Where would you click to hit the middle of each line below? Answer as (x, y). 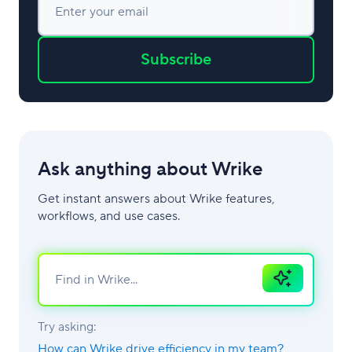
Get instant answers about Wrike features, (156, 198)
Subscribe (176, 59)
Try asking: (67, 326)
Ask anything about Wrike (150, 169)
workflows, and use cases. (109, 216)
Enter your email (102, 11)
